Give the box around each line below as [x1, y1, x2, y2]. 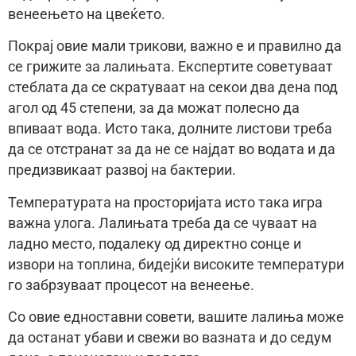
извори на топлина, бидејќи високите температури [8, 256, 344, 273]
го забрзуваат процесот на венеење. [8, 277, 257, 293]
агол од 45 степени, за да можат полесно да [8, 100, 300, 117]
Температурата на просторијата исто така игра [8, 194, 323, 211]
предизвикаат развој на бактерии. [8, 162, 239, 179]
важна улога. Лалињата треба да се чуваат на [8, 215, 317, 231]
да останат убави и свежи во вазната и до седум [8, 329, 331, 346]
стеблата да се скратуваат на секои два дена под [8, 79, 338, 96]
